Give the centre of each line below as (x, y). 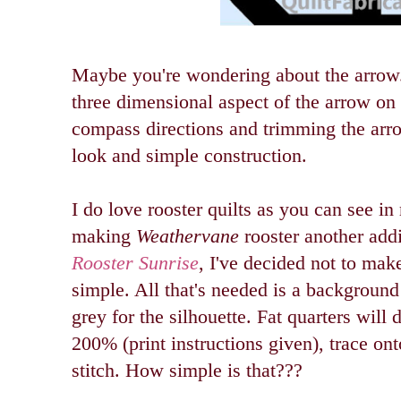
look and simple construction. (192, 156)
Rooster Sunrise (135, 263)
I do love (110, 209)
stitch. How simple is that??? (187, 371)
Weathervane (188, 236)
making (104, 236)
